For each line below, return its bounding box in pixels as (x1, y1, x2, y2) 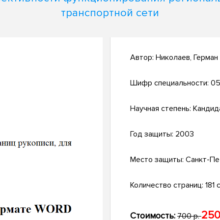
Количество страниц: (130, 180, 205, 191)
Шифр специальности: (130, 78, 211, 88)
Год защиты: (130, 129, 175, 139)
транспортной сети (61, 6, 159, 20)
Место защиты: (130, 155, 186, 165)
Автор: (130, 53, 156, 63)
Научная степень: (130, 104, 193, 114)
